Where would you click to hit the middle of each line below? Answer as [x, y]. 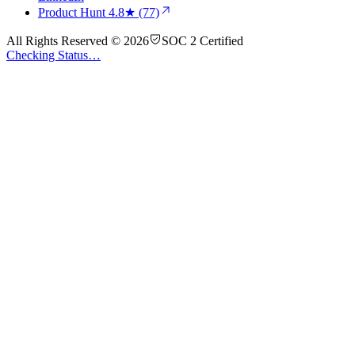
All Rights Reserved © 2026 [78, 40]
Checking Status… [53, 55]
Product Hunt [73, 12]
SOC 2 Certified [202, 40]
